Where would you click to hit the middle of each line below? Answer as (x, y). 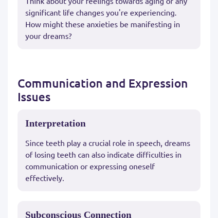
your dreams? (48, 36)
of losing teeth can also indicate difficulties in (103, 154)
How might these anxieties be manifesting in (103, 24)
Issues (34, 97)
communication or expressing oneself (90, 166)
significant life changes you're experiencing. (101, 12)
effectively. (45, 178)
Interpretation (55, 123)
